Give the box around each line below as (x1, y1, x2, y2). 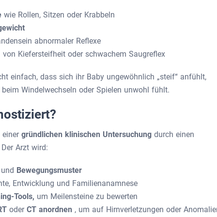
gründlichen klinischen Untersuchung (21, 130, 154, 139)
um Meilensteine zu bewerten (37, 192, 138, 201)
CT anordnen (27, 205, 75, 214)
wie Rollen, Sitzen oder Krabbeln (4, 10, 115, 19)
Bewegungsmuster (16, 166, 82, 175)
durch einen (154, 130, 194, 139)
